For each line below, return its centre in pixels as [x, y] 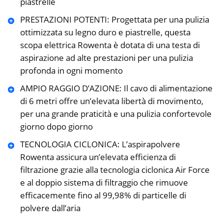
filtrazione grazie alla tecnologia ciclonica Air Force [115, 170]
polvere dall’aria [50, 208]
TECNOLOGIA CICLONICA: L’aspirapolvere [100, 144]
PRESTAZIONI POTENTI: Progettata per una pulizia [114, 20]
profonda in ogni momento [71, 71]
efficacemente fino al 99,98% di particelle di [103, 195]
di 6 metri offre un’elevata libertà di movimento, [111, 101]
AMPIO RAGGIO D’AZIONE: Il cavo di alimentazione [116, 88]
